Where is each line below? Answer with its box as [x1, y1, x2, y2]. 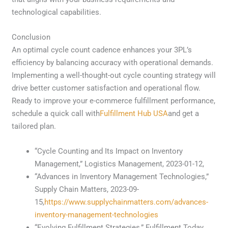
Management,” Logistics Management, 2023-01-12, [35, 159, 205, 169]
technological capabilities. [12, 8, 102, 17]
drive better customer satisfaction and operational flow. [12, 83, 201, 93]
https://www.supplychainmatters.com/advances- [44, 197, 209, 207]
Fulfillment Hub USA [100, 109, 168, 119]
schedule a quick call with [12, 109, 100, 119]
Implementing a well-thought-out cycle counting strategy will [12, 71, 216, 80]
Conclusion [12, 33, 51, 42]
